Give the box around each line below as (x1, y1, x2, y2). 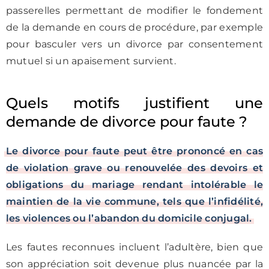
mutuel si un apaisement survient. (6, 55, 176, 67)
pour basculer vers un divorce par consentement (6, 38, 263, 50)
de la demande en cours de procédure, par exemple (6, 22, 263, 33)
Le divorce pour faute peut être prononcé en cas (6, 145, 263, 157)
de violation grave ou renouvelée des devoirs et (6, 162, 263, 174)
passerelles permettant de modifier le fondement (6, 5, 263, 16)
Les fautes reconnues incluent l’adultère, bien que (6, 241, 263, 253)
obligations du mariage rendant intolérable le (6, 179, 263, 190)
